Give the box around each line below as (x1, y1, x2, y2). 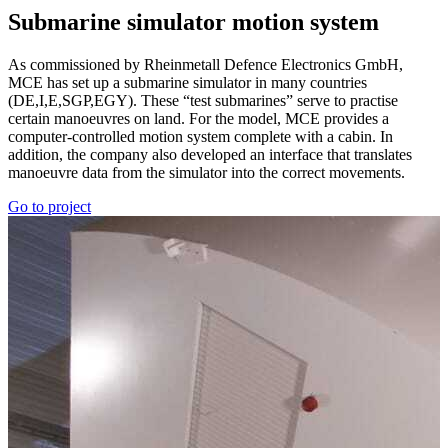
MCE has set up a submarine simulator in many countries (8, 74, 367, 92)
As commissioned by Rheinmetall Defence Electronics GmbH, (8, 56, 403, 74)
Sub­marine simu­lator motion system (8, 9, 379, 36)
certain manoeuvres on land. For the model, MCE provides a (8, 110, 389, 128)
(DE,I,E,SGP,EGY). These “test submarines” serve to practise (8, 92, 398, 110)
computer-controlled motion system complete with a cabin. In (8, 128, 393, 146)
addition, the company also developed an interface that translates (8, 146, 412, 164)
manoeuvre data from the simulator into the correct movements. (8, 164, 405, 182)
